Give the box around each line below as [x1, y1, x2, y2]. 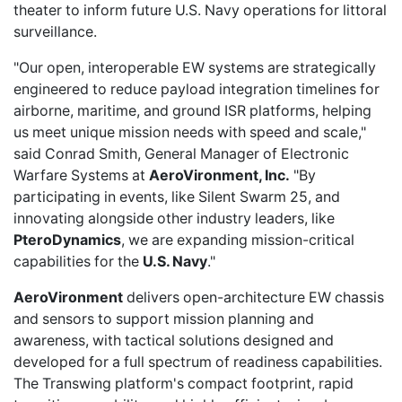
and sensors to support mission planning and [13, 310, 314, 328]
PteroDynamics [13, 231, 121, 249]
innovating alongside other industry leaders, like [13, 209, 335, 228]
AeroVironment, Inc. [149, 166, 290, 185]
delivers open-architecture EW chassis [123, 288, 384, 307]
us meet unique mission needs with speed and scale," [13, 123, 366, 142]
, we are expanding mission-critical [121, 231, 354, 249]
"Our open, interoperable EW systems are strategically [13, 58, 376, 77]
